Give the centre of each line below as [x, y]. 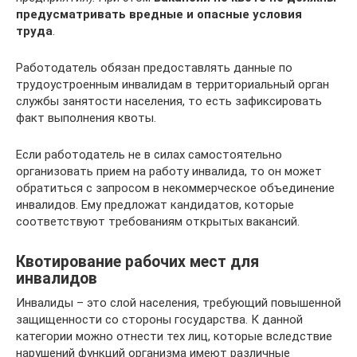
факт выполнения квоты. [86, 118]
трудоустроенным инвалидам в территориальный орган [173, 84]
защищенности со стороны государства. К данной [159, 320]
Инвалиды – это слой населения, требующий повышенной [178, 303]
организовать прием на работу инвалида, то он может [169, 171]
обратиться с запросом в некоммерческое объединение [175, 188]
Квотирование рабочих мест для [137, 262]
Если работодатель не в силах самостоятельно [149, 155]
